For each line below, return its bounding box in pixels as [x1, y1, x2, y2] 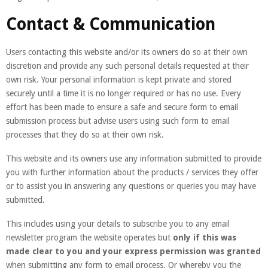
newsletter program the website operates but [6, 232, 173, 242]
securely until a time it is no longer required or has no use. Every [6, 88, 241, 98]
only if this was [173, 232, 236, 242]
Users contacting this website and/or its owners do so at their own [6, 47, 248, 57]
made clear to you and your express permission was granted [6, 246, 261, 256]
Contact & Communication [6, 14, 215, 34]
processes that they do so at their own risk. [6, 129, 164, 139]
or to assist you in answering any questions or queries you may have [6, 181, 256, 191]
